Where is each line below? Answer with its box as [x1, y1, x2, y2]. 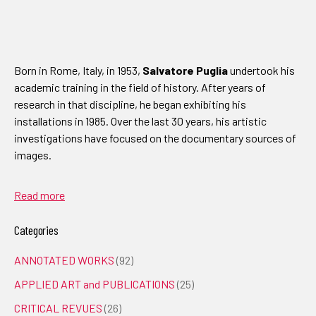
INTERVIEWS [14, 254, 78, 268]
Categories [14, 103, 59, 119]
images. [14, 29, 51, 43]
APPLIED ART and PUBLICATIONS [14, 158, 175, 172]
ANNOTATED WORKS [14, 134, 114, 148]
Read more [14, 69, 65, 83]
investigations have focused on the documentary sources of [14, 12, 296, 26]
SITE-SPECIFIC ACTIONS [14, 278, 131, 292]
